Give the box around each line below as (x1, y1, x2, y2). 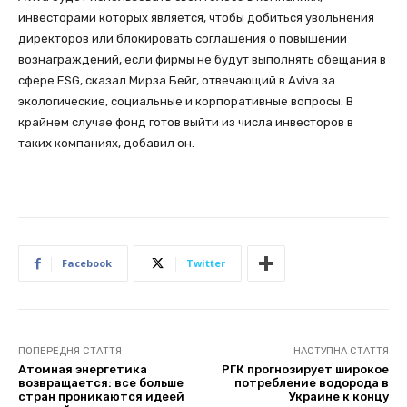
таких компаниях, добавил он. (18, 136, 194, 151)
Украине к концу (288, 390, 389, 404)
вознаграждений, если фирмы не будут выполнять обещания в (18, 53, 386, 67)
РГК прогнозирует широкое (221, 362, 389, 377)
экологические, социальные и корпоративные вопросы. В (18, 94, 353, 109)
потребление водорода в (233, 376, 389, 391)
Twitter (186, 256, 225, 271)
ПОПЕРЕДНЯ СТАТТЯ (18, 345, 122, 358)
